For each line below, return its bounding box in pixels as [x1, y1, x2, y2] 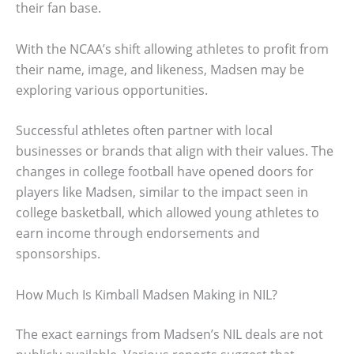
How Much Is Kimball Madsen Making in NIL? [16, 286, 277, 304]
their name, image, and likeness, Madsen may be [16, 60, 304, 78]
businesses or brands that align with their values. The [16, 142, 333, 160]
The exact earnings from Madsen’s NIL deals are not [16, 326, 323, 344]
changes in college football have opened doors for [16, 163, 314, 181]
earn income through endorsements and [16, 224, 260, 243]
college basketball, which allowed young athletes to [16, 204, 319, 222]
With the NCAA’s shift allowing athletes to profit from [16, 40, 329, 58]
